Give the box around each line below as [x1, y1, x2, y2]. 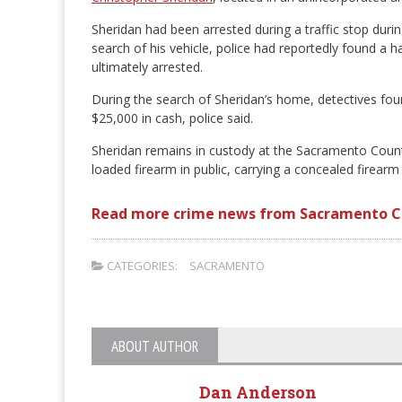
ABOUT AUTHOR [111, 336, 198, 356]
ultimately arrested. [92, 58, 203, 75]
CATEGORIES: [104, 258, 178, 274]
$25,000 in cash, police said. [92, 109, 253, 127]
